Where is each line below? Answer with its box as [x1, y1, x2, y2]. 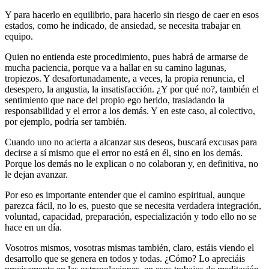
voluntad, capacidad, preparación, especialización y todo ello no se [5, 211, 256, 222]
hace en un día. [5, 222, 62, 232]
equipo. [5, 31, 33, 41]
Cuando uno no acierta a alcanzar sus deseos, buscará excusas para [5, 136, 257, 147]
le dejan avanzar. [5, 169, 68, 180]
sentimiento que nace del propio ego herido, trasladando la [5, 94, 225, 105]
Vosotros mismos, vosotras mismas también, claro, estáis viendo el [5, 242, 254, 253]
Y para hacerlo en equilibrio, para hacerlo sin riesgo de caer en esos [5, 9, 259, 20]
